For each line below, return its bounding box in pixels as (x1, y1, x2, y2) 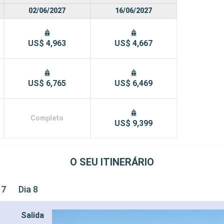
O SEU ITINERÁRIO (70, 155, 154, 168)
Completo (30, 114, 64, 122)
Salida (21, 210, 44, 220)
